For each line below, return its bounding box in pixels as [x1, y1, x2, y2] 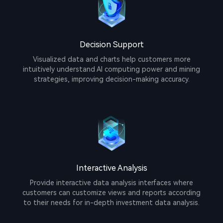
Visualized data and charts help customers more [32, 55, 191, 64]
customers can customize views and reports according [22, 189, 201, 197]
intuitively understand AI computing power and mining [23, 65, 200, 74]
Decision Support [79, 40, 144, 50]
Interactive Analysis [76, 163, 147, 173]
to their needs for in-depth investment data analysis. [23, 199, 200, 207]
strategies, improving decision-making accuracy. [33, 75, 190, 84]
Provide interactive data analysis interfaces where [30, 179, 193, 187]
